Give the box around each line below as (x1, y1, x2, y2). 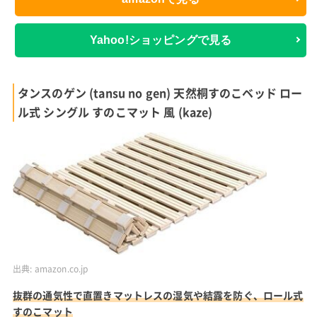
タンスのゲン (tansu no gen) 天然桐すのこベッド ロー (17, 83, 303, 101)
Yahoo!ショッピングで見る (89, 34, 232, 47)
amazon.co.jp (34, 262, 88, 275)
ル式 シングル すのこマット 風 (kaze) (17, 103, 213, 120)
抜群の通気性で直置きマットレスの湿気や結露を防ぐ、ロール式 (12, 287, 304, 302)
